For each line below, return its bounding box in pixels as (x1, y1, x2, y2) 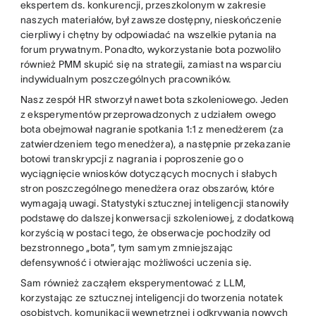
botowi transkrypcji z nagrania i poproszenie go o (20, 153, 244, 165)
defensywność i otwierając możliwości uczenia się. (20, 257, 252, 269)
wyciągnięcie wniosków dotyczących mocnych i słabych (20, 168, 277, 180)
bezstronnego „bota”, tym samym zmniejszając (20, 242, 233, 254)
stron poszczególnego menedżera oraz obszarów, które (20, 183, 274, 195)
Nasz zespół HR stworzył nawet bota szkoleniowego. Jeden (20, 94, 289, 106)
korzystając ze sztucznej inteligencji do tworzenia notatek (20, 292, 283, 304)
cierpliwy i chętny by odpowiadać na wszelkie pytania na (20, 29, 277, 41)
